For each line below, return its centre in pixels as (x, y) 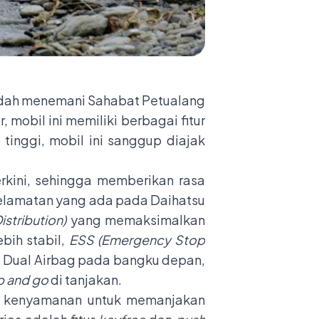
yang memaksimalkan (136, 219)
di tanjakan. (85, 279)
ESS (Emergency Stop (137, 239)
